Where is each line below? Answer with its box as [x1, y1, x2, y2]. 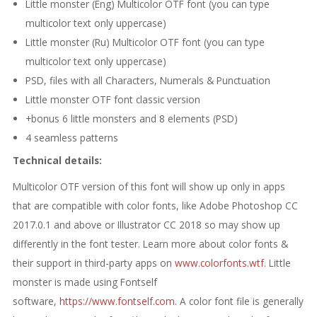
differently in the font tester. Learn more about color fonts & [12, 236, 288, 250]
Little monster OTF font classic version [25, 92, 200, 106]
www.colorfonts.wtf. [174, 255, 266, 270]
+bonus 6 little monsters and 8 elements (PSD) [25, 111, 238, 125]
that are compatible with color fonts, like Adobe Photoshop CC [12, 198, 298, 212]
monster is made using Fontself [12, 275, 157, 289]
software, [12, 294, 57, 308]
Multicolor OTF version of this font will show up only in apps [12, 179, 285, 193]
